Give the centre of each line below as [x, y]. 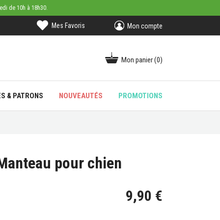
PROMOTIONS [140, 96]
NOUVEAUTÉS [81, 96]
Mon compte [145, 26]
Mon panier [137, 60]
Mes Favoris [68, 25]
